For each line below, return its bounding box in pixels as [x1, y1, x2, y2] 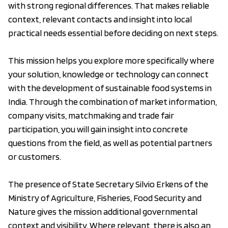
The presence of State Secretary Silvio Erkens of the [8, 179, 208, 190]
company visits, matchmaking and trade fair [8, 110, 174, 121]
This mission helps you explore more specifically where [8, 55, 214, 66]
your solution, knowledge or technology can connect [8, 69, 209, 80]
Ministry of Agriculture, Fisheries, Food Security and [8, 192, 202, 204]
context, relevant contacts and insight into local [8, 14, 192, 25]
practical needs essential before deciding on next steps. [8, 27, 218, 39]
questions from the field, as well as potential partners [8, 137, 212, 149]
